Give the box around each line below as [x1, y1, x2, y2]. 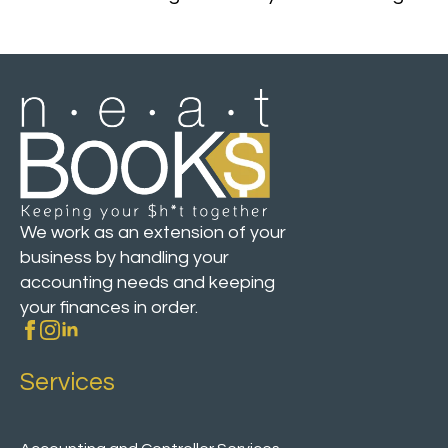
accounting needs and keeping [20, 272, 275, 292]
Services [20, 368, 115, 395]
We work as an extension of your [20, 222, 286, 242]
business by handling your [20, 247, 229, 267]
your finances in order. [20, 297, 198, 317]
